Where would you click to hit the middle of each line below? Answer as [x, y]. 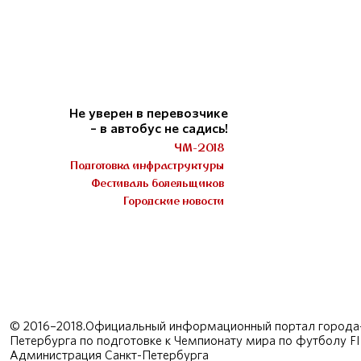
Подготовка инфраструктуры [147, 165]
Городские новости [174, 201]
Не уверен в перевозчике [149, 114]
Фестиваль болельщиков [158, 183]
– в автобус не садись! [160, 129]
